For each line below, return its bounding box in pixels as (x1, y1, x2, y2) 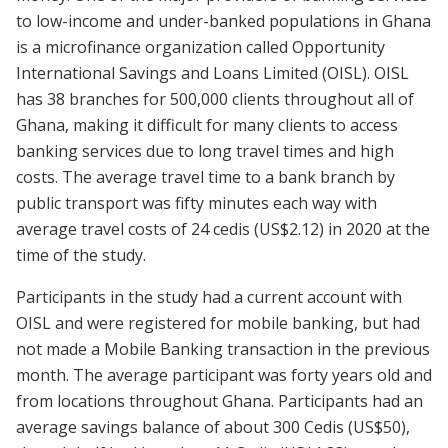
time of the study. (16, 243, 150, 266)
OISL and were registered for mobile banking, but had (16, 311, 420, 334)
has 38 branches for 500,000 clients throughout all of (16, 87, 414, 110)
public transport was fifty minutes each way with (16, 191, 377, 214)
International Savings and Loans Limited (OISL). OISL (16, 61, 409, 84)
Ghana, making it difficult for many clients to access (16, 113, 398, 136)
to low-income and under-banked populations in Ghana (16, 9, 431, 32)
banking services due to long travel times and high (16, 139, 394, 162)
